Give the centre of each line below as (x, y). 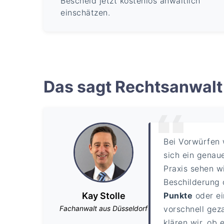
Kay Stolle (103, 195)
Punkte (178, 195)
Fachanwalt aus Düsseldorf (103, 208)
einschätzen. (85, 12)
